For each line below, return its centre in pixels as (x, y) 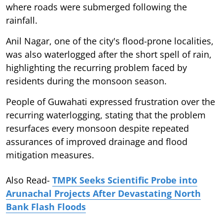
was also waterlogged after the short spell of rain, (109, 54)
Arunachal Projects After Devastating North (103, 193)
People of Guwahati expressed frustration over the (110, 101)
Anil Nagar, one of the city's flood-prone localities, (110, 41)
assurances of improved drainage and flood (97, 141)
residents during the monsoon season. (86, 81)
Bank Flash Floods (46, 206)
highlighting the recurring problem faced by (96, 67)
